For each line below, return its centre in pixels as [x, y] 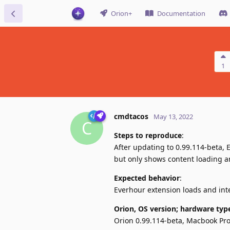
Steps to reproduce [148, 135]
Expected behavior [147, 178]
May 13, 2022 [173, 116]
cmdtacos [131, 116]
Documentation [181, 13]
